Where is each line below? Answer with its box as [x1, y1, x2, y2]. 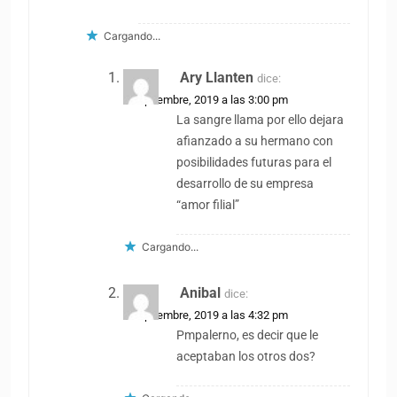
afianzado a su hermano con [176, 133, 334, 149]
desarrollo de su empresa [176, 175, 315, 191]
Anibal [180, 284, 222, 301]
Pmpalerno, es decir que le [176, 327, 319, 343]
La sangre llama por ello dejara [176, 112, 345, 128]
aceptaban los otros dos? [176, 348, 316, 364]
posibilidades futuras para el [176, 154, 332, 170]
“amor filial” [176, 197, 240, 213]
